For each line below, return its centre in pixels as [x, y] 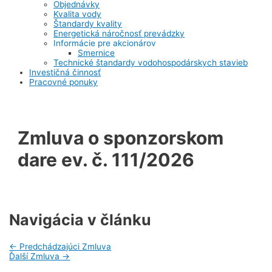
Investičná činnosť [65, 73]
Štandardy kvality [88, 24]
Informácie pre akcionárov [105, 43]
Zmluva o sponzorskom [121, 138]
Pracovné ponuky [63, 82]
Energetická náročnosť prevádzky [119, 34]
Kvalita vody [77, 14]
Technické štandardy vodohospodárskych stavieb [151, 63]
